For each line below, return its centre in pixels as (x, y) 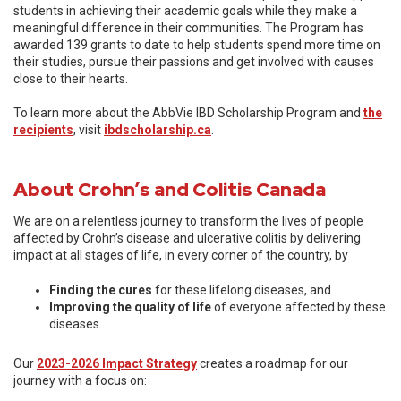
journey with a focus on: (80, 380)
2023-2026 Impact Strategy (117, 363)
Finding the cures (101, 290)
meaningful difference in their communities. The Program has (188, 28)
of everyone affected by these (299, 307)
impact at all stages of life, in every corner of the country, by (181, 255)
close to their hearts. (71, 79)
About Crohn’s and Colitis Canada (170, 189)
